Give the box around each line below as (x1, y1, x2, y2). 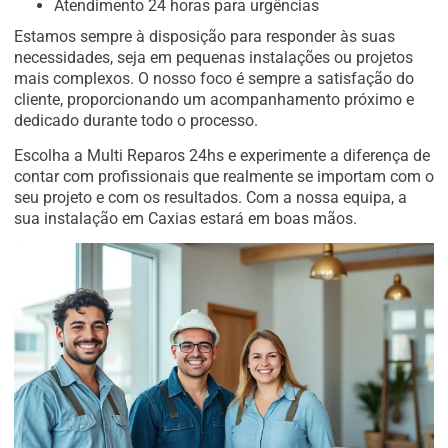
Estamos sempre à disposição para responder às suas (14, 26, 395, 46)
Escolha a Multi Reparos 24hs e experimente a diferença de (14, 146, 430, 166)
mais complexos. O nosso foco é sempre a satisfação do (14, 68, 414, 88)
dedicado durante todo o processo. (14, 110, 258, 130)
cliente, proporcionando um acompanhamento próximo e (14, 89, 414, 109)
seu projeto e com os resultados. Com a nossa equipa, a (14, 188, 407, 208)
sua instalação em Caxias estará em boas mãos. (14, 209, 357, 229)
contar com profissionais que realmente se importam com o (14, 167, 434, 187)
